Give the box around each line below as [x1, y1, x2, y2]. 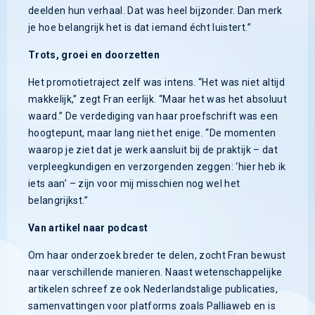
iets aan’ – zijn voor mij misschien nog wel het [28, 178, 240, 190]
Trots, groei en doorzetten [28, 49, 160, 61]
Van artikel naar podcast [28, 222, 148, 234]
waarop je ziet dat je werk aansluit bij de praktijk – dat [28, 144, 278, 156]
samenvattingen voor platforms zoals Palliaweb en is [28, 300, 276, 312]
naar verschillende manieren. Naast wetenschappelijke [28, 266, 283, 278]
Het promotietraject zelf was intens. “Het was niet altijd [28, 77, 285, 89]
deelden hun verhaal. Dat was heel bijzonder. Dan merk [28, 5, 283, 17]
